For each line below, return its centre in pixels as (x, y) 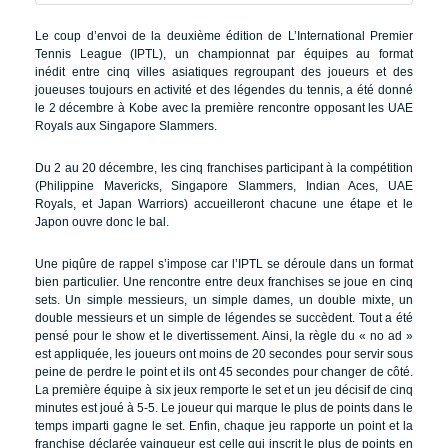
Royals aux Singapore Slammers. (126, 126)
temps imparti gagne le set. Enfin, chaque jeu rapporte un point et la (224, 426)
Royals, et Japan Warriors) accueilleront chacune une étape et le (224, 204)
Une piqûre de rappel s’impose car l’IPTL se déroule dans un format (224, 264)
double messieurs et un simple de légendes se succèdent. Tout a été (224, 318)
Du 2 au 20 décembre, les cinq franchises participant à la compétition (224, 168)
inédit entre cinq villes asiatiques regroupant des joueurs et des (224, 72)
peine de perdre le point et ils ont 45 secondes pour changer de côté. (224, 372)
